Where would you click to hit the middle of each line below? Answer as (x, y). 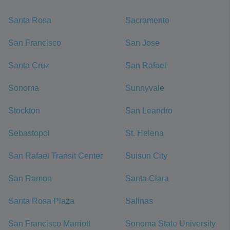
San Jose (142, 43)
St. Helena (145, 133)
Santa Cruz (29, 65)
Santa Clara (147, 178)
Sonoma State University (170, 224)
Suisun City (146, 156)
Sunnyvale (145, 88)
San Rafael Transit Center (55, 156)
